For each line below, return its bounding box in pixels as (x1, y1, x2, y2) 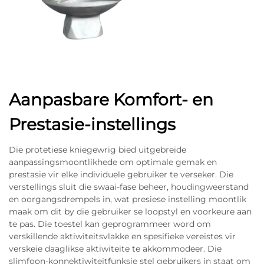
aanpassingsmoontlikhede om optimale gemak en (9, 156, 217, 167)
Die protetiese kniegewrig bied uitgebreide (9, 144, 186, 155)
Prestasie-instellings (9, 114, 176, 134)
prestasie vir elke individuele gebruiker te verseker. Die (9, 169, 233, 180)
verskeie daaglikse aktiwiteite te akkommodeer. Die (9, 243, 222, 254)
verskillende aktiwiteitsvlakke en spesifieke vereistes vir (9, 230, 236, 242)
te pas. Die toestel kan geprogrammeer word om (9, 218, 211, 229)
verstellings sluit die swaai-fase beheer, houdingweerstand (9, 181, 249, 192)
